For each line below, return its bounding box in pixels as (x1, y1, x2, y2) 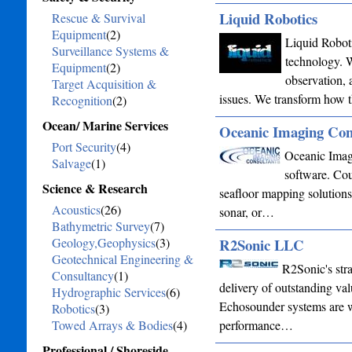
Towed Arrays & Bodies (51, 317, 173, 333)
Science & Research (42, 179, 148, 197)
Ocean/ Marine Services (42, 116, 168, 134)
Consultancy (51, 267, 114, 284)
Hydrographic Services (51, 284, 166, 300)
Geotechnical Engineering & (51, 251, 193, 267)
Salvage (51, 155, 91, 171)
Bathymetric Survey (51, 218, 150, 234)
